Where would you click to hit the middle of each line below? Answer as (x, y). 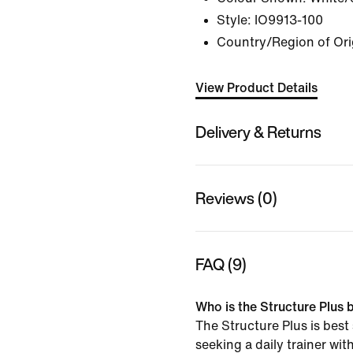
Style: (234, 20)
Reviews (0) (236, 198)
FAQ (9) (221, 264)
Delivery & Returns (258, 132)
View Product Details (256, 88)
